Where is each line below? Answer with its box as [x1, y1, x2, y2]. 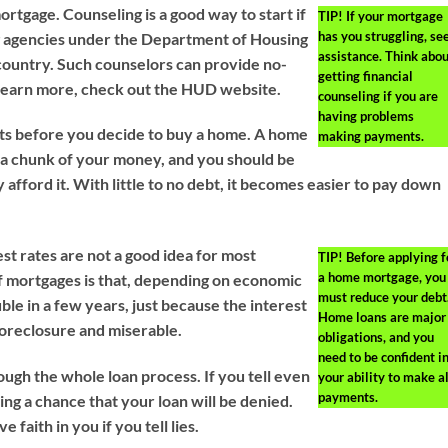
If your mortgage [342, 7, 443, 24]
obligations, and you [317, 329, 434, 346]
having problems [317, 107, 414, 124]
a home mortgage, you [317, 269, 446, 286]
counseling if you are [317, 87, 438, 104]
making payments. [317, 127, 424, 144]
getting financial [317, 67, 413, 84]
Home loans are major [317, 309, 446, 326]
